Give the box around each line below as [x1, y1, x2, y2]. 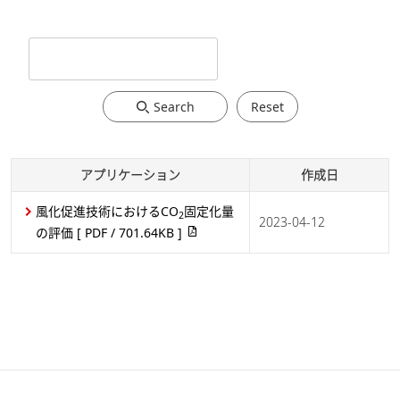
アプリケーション [80, 166, 180, 183]
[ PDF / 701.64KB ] [73, 224, 186, 241]
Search [154, 97, 195, 115]
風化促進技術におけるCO [36, 203, 179, 220]
